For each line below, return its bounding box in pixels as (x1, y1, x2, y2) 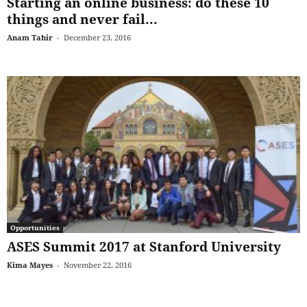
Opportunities (10, 222, 60, 232)
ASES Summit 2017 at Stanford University (7, 237, 281, 256)
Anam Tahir (7, 32, 53, 43)
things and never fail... (7, 10, 158, 29)
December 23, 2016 (64, 32, 131, 43)
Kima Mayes (7, 259, 53, 270)
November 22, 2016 (64, 259, 132, 270)
